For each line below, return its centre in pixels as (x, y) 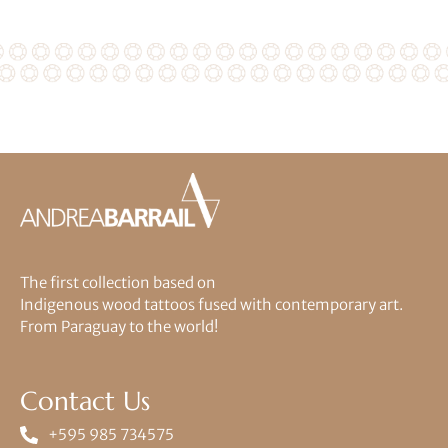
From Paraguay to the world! (119, 327)
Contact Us (85, 401)
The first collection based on (118, 283)
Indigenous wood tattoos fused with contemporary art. (211, 305)
